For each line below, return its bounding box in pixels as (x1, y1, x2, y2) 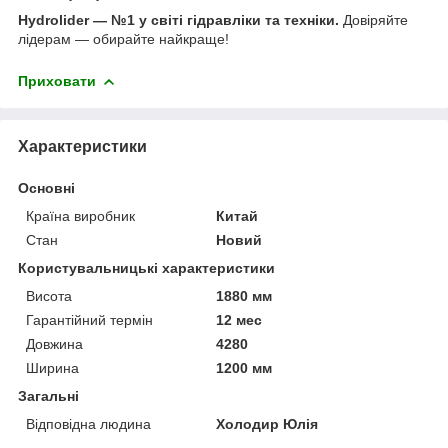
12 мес (216, 311, 263, 328)
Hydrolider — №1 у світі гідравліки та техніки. (18, 11, 339, 28)
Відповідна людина (26, 415, 151, 432)
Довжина (26, 335, 83, 352)
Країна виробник (26, 207, 135, 224)
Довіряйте (339, 11, 408, 28)
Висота (26, 287, 72, 304)
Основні (18, 179, 75, 196)
